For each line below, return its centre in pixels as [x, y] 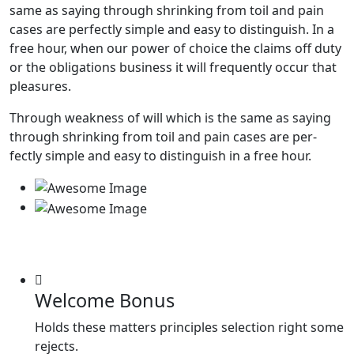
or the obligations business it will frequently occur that [173, 67]
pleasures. [40, 86]
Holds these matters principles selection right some [189, 328]
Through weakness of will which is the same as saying [170, 117]
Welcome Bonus [105, 301]
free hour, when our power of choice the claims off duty [175, 48]
